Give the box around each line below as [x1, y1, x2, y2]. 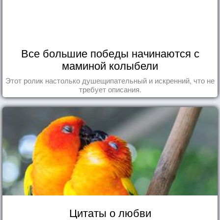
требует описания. [79, 83, 141, 94]
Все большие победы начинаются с [21, 45, 199, 60]
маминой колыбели [62, 57, 158, 73]
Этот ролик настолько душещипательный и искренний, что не [5, 75, 215, 85]
